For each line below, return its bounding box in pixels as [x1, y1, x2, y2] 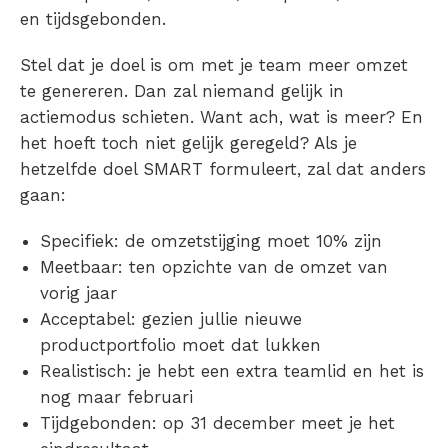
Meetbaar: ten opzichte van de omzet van [40, 256, 388, 277]
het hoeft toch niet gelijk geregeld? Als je [20, 132, 357, 153]
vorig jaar [40, 282, 117, 303]
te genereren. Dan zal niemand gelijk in [20, 80, 344, 101]
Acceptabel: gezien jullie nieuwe [40, 308, 302, 329]
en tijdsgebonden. [20, 8, 166, 29]
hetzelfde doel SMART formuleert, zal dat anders [20, 158, 426, 179]
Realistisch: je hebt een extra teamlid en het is [40, 360, 424, 381]
